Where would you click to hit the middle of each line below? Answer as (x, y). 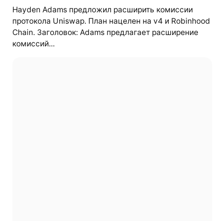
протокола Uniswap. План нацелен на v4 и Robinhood (111, 21)
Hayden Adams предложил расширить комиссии (102, 10)
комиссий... (33, 44)
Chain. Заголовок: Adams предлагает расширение (105, 33)
